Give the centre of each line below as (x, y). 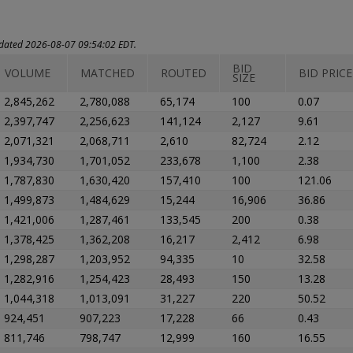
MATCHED (108, 72)
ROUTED (184, 72)
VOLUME (28, 72)
